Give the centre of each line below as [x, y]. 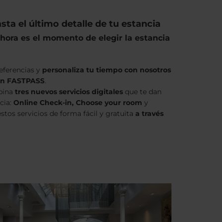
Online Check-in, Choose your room [78, 103]
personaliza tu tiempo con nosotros [107, 70]
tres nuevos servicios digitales [69, 92]
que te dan [142, 92]
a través [149, 113]
